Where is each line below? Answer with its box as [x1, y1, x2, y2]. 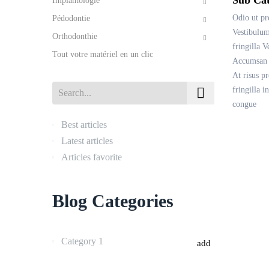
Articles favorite [61, 152, 122, 162]
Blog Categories [52, 191, 174, 211]
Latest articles [61, 136, 113, 146]
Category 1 [61, 236, 103, 246]
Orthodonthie [52, 32, 97, 41]
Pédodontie [52, 14, 90, 23]
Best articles [61, 119, 107, 130]
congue [232, 99, 256, 109]
